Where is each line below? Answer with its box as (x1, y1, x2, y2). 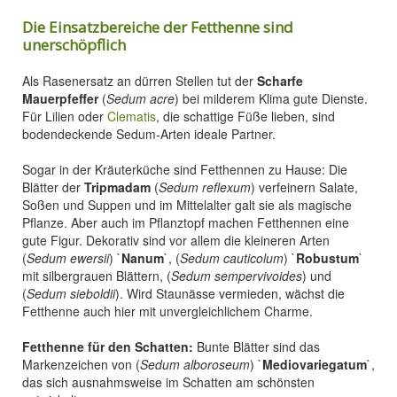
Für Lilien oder (22, 107, 107, 125)
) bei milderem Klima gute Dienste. (175, 90, 368, 107)
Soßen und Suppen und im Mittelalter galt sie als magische (22, 196, 352, 214)
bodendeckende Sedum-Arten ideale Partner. (22, 125, 276, 143)
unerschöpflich (22, 35, 126, 55)
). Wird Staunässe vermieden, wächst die (115, 284, 345, 302)
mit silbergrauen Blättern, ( (22, 267, 171, 284)
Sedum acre (106, 90, 175, 107)
